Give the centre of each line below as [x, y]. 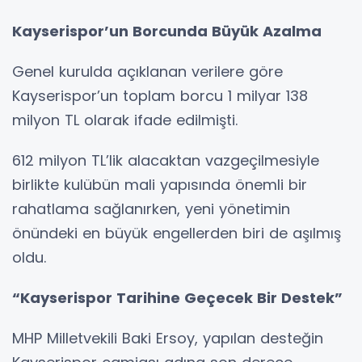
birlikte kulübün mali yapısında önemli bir [160, 185]
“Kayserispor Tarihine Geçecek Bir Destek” [177, 298]
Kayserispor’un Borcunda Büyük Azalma [167, 32]
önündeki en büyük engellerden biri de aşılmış [177, 234]
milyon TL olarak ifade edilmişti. [125, 120]
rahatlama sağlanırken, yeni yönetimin [151, 209]
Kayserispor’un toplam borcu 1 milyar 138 [160, 96]
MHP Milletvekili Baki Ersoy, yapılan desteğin [168, 339]
